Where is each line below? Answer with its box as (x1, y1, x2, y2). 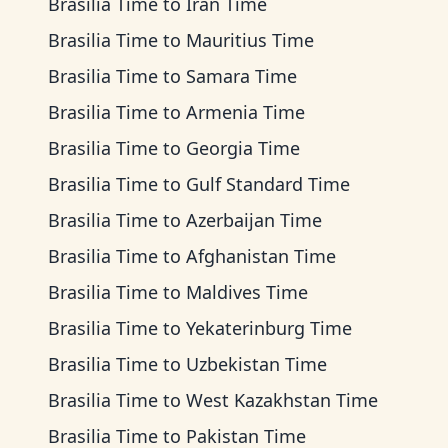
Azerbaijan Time (186, 208, 322, 232)
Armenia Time (186, 100, 305, 124)
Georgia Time (186, 136, 300, 160)
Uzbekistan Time (186, 352, 327, 376)
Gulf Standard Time (186, 172, 350, 196)
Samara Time (186, 64, 297, 88)
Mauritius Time (186, 28, 314, 52)
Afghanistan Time (186, 244, 336, 268)
